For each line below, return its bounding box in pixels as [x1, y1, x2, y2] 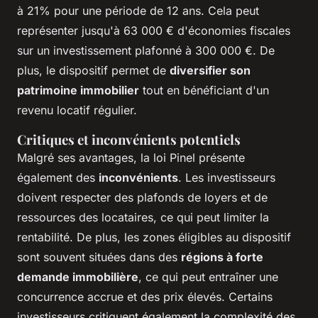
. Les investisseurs [178, 170, 275, 185]
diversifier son [170, 63, 251, 78]
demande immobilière [17, 270, 138, 285]
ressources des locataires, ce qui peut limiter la [17, 210, 269, 225]
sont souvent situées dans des [17, 250, 181, 265]
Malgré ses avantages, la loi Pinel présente [17, 150, 245, 165]
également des [17, 170, 99, 185]
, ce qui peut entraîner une [138, 270, 278, 285]
